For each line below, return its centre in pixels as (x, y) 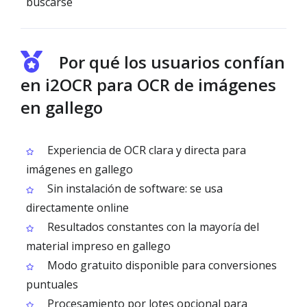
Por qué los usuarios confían (172, 62)
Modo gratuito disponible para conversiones (161, 265)
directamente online (77, 208)
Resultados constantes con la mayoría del (152, 227)
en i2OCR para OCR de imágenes (148, 85)
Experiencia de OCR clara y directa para (145, 150)
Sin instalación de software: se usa (134, 188)
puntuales (52, 284)
